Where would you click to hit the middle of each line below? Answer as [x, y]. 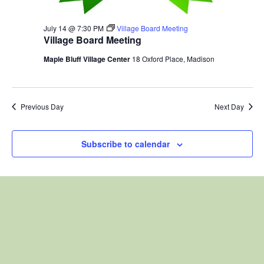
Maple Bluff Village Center [88, 59]
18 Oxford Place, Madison [173, 59]
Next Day [229, 107]
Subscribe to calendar [126, 144]
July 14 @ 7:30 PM [73, 28]
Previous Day [42, 107]
